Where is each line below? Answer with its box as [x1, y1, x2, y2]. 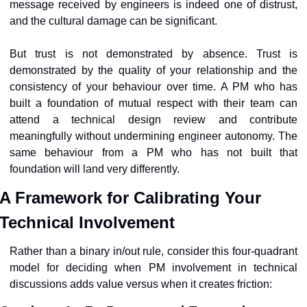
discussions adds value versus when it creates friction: [10, 278, 272, 291]
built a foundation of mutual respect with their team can [10, 97, 297, 110]
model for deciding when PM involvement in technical [10, 262, 297, 274]
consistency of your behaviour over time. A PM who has [10, 81, 297, 93]
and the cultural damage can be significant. [10, 15, 217, 27]
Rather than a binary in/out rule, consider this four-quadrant [10, 245, 297, 258]
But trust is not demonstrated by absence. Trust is [10, 48, 297, 60]
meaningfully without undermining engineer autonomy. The [10, 130, 297, 143]
